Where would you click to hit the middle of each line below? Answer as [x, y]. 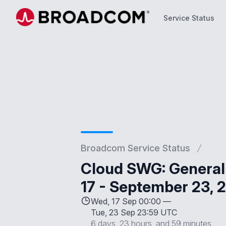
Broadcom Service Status [135, 148]
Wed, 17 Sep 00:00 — [131, 201]
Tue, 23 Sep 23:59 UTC [134, 212]
